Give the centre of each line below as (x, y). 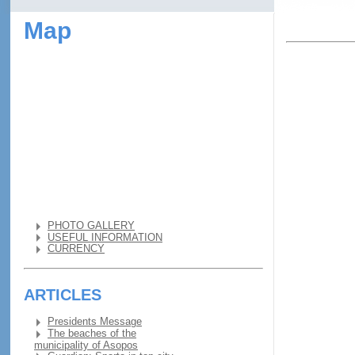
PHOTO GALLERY (91, 226)
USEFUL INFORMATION (105, 237)
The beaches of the (92, 333)
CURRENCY (76, 249)
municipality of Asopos (86, 345)
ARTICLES (63, 295)
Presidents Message (95, 322)
